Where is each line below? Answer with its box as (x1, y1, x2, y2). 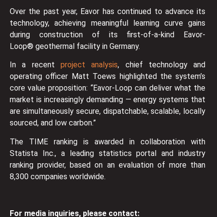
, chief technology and (118, 60, 206, 70)
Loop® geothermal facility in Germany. (10, 41, 140, 51)
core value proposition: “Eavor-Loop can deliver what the (10, 83, 206, 93)
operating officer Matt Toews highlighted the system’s (10, 72, 206, 81)
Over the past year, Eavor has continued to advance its (10, 6, 206, 16)
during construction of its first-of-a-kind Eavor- (10, 30, 206, 39)
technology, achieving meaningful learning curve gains (10, 18, 206, 28)
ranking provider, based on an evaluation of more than (10, 160, 206, 170)
